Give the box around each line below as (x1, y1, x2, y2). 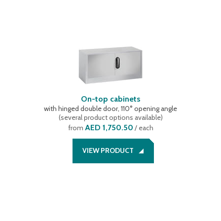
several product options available (60, 113, 161, 122)
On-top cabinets (80, 94, 141, 104)
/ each (133, 123, 153, 132)
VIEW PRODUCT (82, 146, 134, 155)
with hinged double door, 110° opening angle (44, 104, 177, 113)
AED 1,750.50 (84, 123, 133, 132)
